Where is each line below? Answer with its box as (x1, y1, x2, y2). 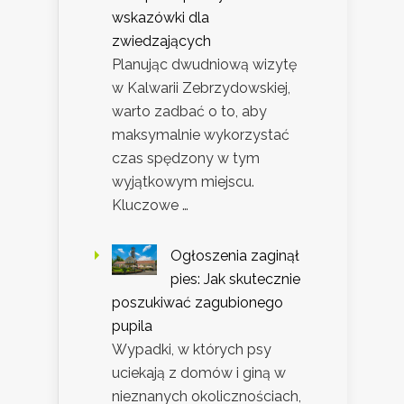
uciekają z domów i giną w (112, 363, 286, 381)
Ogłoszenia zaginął (170, 246, 299, 264)
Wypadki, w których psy (112, 340, 271, 358)
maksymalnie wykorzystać (112, 125, 289, 143)
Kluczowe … (112, 196, 188, 214)
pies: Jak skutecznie (170, 270, 300, 288)
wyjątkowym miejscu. (112, 172, 254, 190)
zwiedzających (112, 32, 211, 50)
